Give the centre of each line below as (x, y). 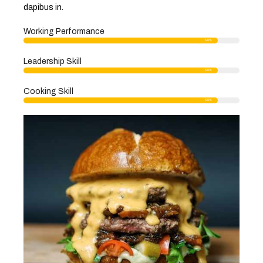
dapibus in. (43, 8)
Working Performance (64, 32)
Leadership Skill (53, 62)
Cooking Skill (48, 92)
